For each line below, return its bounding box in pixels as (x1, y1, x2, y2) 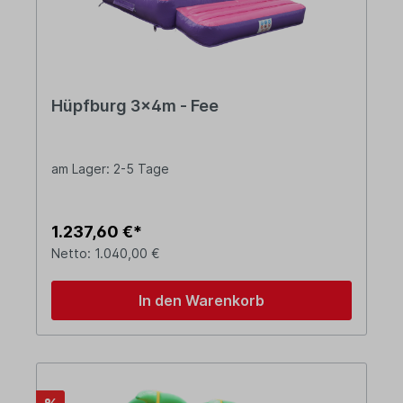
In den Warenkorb (139, 291, 264, 310)
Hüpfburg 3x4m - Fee (51, 96, 219, 116)
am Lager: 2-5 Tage (51, 161, 169, 177)
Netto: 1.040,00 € (51, 246, 160, 262)
